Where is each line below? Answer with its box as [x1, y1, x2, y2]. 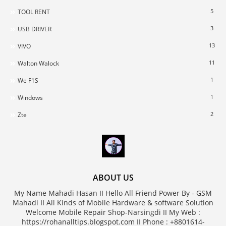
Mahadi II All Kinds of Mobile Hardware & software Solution [13, 197, 213, 207]
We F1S [18, 76, 38, 85]
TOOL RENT [18, 7, 50, 16]
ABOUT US [92, 172, 134, 183]
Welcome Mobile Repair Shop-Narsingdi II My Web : [26, 207, 200, 217]
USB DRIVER [18, 24, 51, 33]
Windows [18, 93, 43, 102]
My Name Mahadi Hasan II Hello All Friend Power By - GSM [14, 188, 212, 198]
